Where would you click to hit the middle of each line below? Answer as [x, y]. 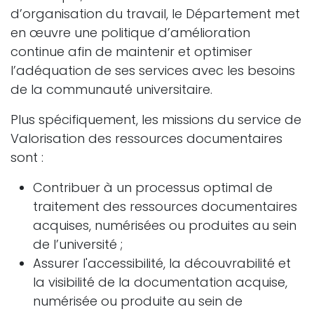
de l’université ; [78, 244]
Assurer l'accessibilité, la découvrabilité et [162, 263]
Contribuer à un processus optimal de [153, 187]
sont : [29, 157]
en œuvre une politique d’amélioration [130, 32]
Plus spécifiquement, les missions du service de [156, 119]
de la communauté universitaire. [111, 89]
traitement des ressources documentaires [165, 206]
